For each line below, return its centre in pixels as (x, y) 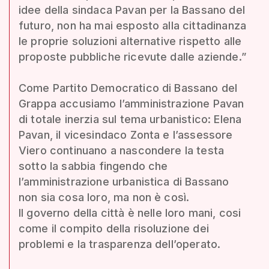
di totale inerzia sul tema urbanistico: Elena (130, 119)
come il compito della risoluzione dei (114, 228)
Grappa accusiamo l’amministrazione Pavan (131, 103)
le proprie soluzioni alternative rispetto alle (130, 41)
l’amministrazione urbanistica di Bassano (124, 181)
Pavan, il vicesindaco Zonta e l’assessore (126, 134)
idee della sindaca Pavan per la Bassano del (132, 10)
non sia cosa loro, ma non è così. (104, 197)
